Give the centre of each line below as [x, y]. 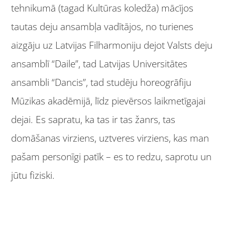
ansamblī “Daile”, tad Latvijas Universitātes [99, 64]
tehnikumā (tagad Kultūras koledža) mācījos [102, 8]
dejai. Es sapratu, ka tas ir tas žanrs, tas [93, 119]
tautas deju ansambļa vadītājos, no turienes [102, 26]
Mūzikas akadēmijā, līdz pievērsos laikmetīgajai [108, 101]
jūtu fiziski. [33, 175]
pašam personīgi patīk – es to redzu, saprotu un [111, 156]
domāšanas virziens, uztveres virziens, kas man [110, 138]
